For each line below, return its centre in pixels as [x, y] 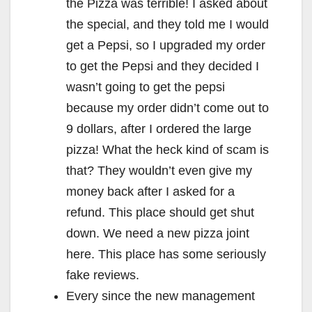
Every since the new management [161, 296]
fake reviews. [103, 275]
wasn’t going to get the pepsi [146, 87]
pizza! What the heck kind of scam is [167, 149]
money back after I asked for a [150, 191]
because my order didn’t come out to [167, 108]
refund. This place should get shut [160, 212]
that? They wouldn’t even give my [159, 170]
